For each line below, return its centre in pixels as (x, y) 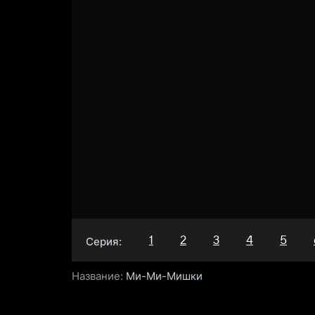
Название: (97, 276)
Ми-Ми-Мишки (164, 276)
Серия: (104, 241)
